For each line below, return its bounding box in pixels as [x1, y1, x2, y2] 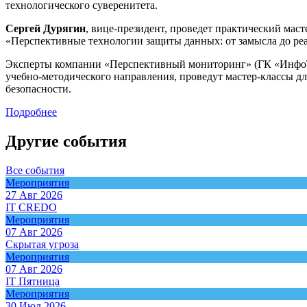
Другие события [5, 132, 127, 150]
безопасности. [5, 82, 71, 95]
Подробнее [5, 106, 57, 118]
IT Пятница [5, 275, 60, 287]
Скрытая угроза [5, 238, 79, 250]
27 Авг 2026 [5, 188, 62, 201]
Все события [5, 164, 64, 176]
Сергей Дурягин [5, 22, 86, 34]
